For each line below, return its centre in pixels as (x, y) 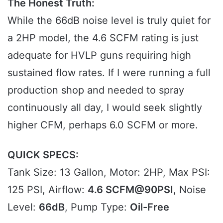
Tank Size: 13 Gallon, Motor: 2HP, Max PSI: (109, 172)
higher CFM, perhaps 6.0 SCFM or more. (103, 125)
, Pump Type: (97, 207)
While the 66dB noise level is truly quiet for (109, 20)
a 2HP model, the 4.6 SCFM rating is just (103, 38)
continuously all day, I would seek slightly (105, 107)
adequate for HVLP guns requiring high (99, 55)
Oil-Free (150, 207)
